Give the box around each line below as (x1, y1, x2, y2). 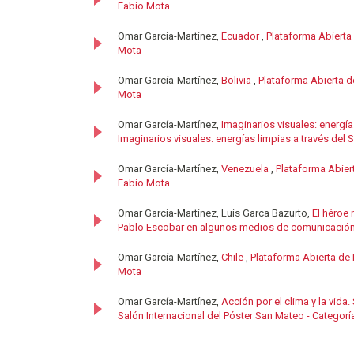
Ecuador (221, 29, 262, 42)
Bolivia (221, 73, 254, 86)
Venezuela (221, 162, 271, 175)
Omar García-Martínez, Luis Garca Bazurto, (118, 206, 312, 219)
